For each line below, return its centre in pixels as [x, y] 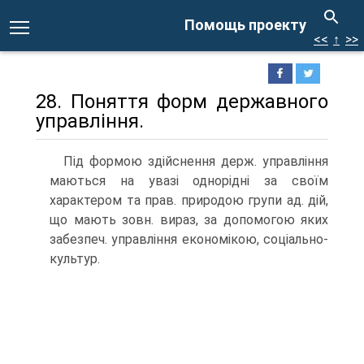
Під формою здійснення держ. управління [196, 161]
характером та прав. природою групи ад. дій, [189, 200]
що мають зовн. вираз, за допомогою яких [189, 220]
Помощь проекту [245, 25]
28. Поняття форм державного [182, 102]
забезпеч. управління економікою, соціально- [189, 239]
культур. [75, 259]
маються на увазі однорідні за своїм [189, 181]
